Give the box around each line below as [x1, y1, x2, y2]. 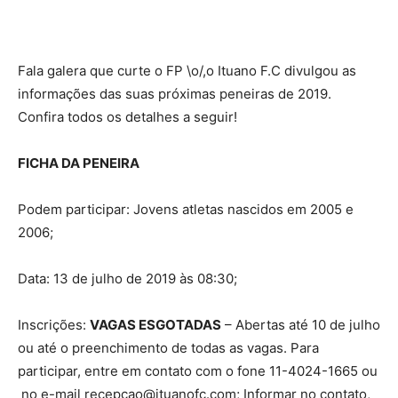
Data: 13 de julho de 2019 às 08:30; [18, 270, 237, 288]
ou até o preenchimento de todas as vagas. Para [18, 339, 319, 357]
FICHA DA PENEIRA [18, 155, 139, 172]
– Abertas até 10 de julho [221, 316, 380, 334]
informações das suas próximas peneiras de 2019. [18, 85, 331, 103]
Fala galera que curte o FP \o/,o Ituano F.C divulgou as [18, 62, 356, 80]
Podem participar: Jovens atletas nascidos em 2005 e [18, 201, 354, 219]
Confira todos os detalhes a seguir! [18, 108, 237, 126]
